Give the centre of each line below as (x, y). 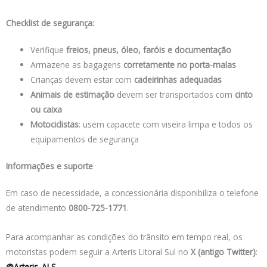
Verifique (49, 49)
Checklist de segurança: (50, 23)
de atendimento (37, 208)
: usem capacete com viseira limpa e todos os (166, 124)
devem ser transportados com (175, 94)
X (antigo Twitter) (223, 252)
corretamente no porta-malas (180, 64)
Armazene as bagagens (77, 64)
